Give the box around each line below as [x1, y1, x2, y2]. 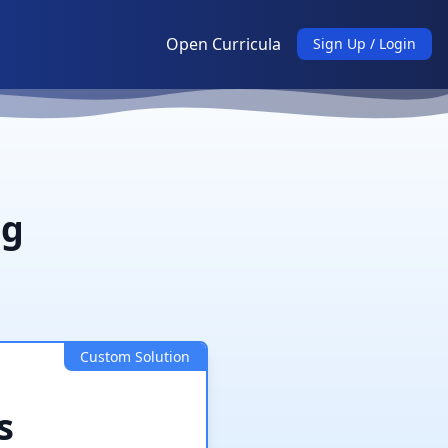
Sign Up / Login [313, 34, 416, 54]
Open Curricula [166, 33, 281, 56]
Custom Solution [80, 346, 190, 366]
